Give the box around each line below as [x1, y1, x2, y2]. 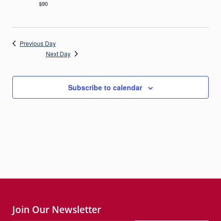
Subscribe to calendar [68, 82, 142, 92]
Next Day [45, 49, 71, 58]
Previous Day [20, 39, 56, 47]
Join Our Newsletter [12, 203, 101, 216]
